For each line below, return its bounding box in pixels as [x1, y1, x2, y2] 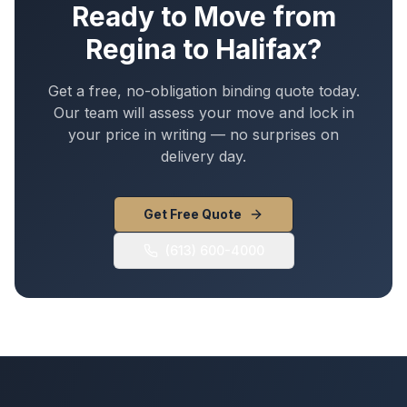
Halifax [215, 33, 307, 66]
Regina [85, 33, 176, 66]
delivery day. [161, 147, 246, 166]
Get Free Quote [144, 206, 242, 223]
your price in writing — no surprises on [68, 125, 339, 144]
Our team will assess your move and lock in [53, 104, 354, 123]
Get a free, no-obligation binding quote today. [47, 82, 360, 101]
